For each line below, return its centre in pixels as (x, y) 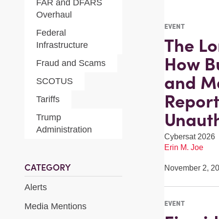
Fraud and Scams (71, 63)
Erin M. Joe (184, 147)
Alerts (36, 187)
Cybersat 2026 (189, 137)
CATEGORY (48, 167)
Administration (64, 130)
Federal (51, 33)
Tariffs (48, 99)
